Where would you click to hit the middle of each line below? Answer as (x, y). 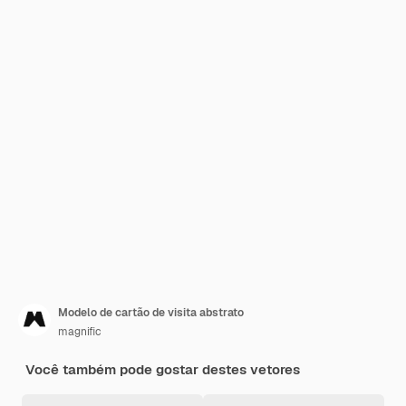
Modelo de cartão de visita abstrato (151, 313)
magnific (80, 332)
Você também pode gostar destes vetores (163, 369)
